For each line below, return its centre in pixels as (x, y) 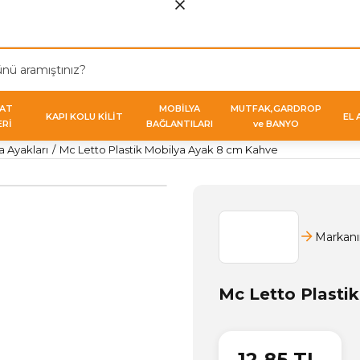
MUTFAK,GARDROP (276, 108)
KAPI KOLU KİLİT (84, 116)
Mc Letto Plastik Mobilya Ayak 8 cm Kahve (169, 149)
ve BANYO (276, 124)
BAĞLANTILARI (180, 124)
